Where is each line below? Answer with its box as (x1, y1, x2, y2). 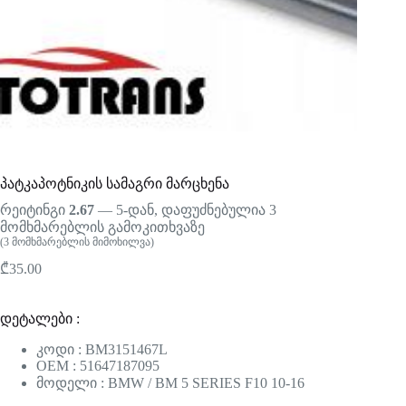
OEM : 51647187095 (36, 358, 159, 374)
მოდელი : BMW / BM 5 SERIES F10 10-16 (36, 375, 304, 391)
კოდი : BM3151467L (36, 342, 168, 358)
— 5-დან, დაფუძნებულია (94, 202, 269, 218)
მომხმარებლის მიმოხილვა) (9, 236, 154, 249)
